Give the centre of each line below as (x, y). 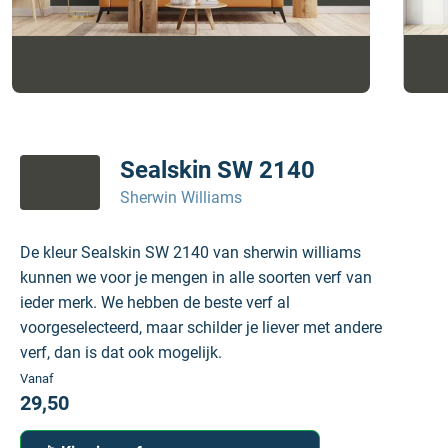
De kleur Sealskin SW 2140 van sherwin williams (190, 252)
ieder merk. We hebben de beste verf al (155, 302)
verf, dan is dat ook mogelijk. (121, 352)
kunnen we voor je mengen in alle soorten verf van (196, 277)
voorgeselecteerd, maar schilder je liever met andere (201, 327)
